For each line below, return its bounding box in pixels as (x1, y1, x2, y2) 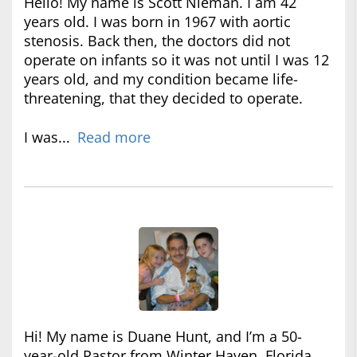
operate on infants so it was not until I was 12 (24, 49, 329, 69)
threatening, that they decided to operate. (24, 88, 303, 108)
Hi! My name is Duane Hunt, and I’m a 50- (24, 327, 302, 347)
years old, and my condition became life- (24, 69, 298, 88)
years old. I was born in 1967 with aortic (24, 11, 291, 31)
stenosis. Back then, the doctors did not (24, 30, 290, 50)
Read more (76, 127, 151, 147)
